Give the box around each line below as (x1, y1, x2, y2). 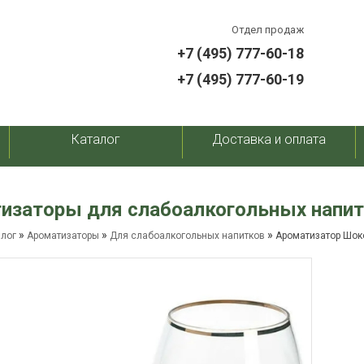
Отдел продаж (232, 24, 304, 36)
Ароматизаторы (27, 230, 99, 241)
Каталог (71, 132, 120, 147)
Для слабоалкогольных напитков (110, 230, 265, 241)
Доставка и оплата (212, 132, 327, 147)
